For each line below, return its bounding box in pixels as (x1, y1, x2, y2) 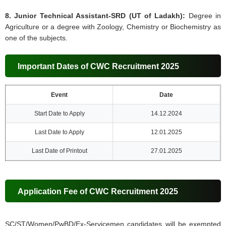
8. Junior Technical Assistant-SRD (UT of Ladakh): (5, 12, 186, 20)
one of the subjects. (5, 34, 68, 42)
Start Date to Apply (34, 110, 85, 118)
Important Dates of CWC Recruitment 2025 (18, 62, 180, 71)
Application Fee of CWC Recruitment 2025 (18, 187, 179, 196)
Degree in (185, 12, 221, 20)
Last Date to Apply (34, 129, 84, 136)
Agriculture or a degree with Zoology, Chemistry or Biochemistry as (5, 23, 221, 31)
